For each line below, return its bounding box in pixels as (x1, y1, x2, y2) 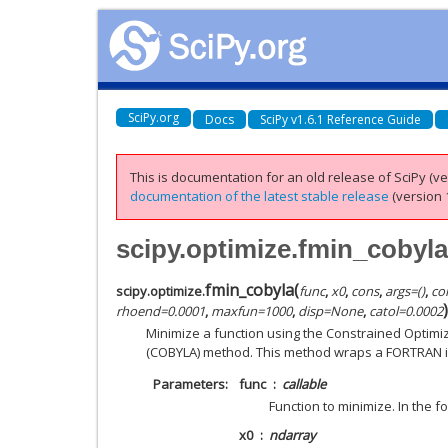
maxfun (211, 301, 257, 320)
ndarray (269, 425, 316, 444)
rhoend (116, 301, 160, 320)
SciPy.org (128, 108, 179, 126)
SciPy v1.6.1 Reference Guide (260, 110, 421, 128)
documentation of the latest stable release (130, 187, 389, 205)
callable (282, 374, 326, 393)
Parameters (152, 374, 225, 393)
